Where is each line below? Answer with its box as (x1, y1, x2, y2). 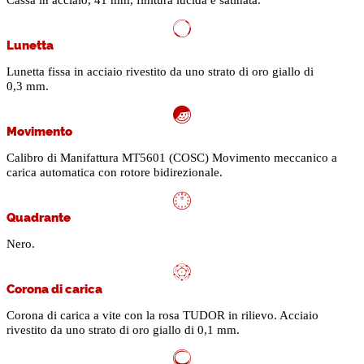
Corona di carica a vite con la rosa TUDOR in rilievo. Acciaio (6, 309, 318, 323)
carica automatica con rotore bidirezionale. (6, 166, 223, 180)
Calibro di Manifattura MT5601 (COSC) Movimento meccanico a (6, 151, 337, 165)
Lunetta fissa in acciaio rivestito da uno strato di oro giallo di (6, 65, 314, 79)
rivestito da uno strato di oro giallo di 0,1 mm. (6, 323, 240, 337)
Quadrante (6, 208, 71, 226)
